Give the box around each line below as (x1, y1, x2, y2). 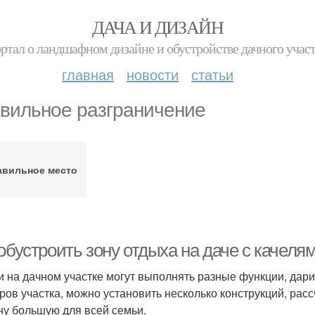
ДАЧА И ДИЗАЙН (91, 15, 224, 39)
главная (62, 64, 114, 84)
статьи (191, 64, 233, 84)
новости (127, 64, 179, 84)
